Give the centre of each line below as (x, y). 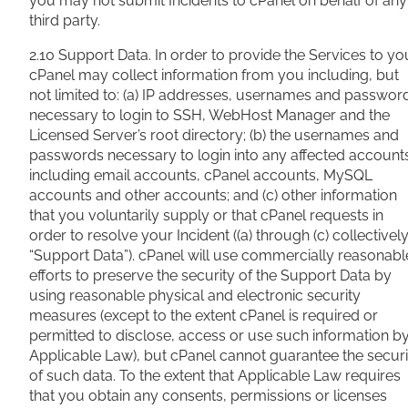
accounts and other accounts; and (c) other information (213, 196)
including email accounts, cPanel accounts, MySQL (201, 176)
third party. (65, 21)
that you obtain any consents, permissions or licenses (208, 396)
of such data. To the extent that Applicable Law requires (215, 376)
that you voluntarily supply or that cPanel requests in (206, 216)
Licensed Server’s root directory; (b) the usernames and (214, 136)
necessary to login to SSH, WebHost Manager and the (209, 116)
